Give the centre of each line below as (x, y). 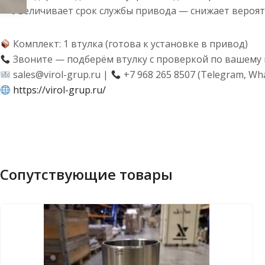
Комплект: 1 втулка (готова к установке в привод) (130, 44)
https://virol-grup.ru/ (60, 90)
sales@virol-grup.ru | (61, 75)
